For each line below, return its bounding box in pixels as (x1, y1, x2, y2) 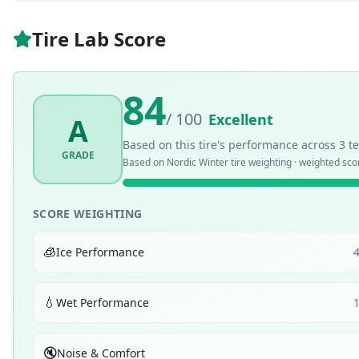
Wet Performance (56, 294, 149, 310)
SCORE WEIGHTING (33, 206, 143, 221)
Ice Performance (56, 244, 144, 260)
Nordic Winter (167, 155, 228, 169)
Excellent (208, 110, 273, 129)
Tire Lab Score (32, 26, 166, 52)
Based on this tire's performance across (123, 137, 339, 152)
